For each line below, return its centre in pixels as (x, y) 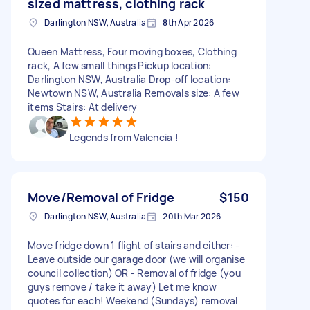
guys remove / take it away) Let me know (122, 286)
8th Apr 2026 (189, 22)
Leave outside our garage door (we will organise (136, 259)
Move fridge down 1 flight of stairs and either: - (134, 245)
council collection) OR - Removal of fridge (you (134, 273)
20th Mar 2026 (192, 216)
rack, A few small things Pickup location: (120, 65)
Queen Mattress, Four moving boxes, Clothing (132, 51)
